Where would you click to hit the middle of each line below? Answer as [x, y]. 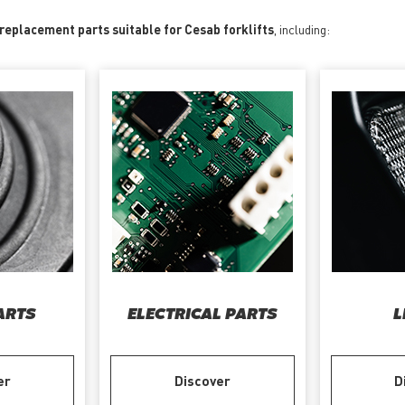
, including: [302, 29]
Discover [202, 381]
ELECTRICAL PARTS [202, 316]
